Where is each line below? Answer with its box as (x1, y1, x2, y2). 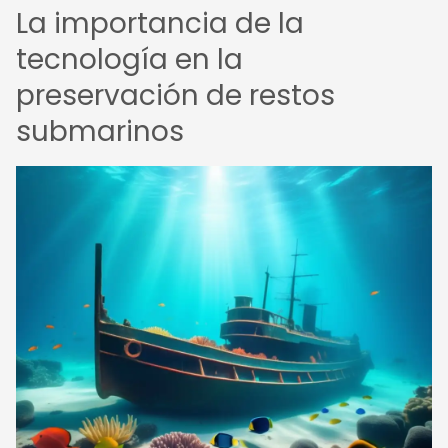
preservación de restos (16, 76, 335, 115)
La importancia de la (16, 4, 304, 43)
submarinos (16, 112, 184, 151)
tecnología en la (16, 40, 243, 79)
